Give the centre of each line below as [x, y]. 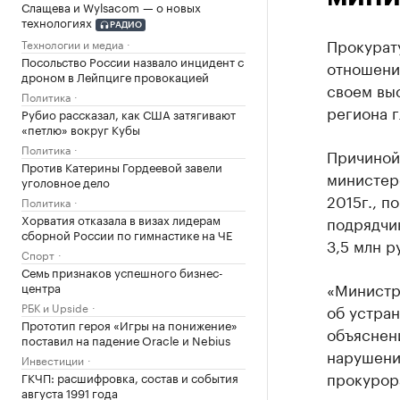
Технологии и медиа [72, 43]
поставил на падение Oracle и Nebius [126, 339]
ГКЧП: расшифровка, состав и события [130, 376]
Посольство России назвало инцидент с [133, 60]
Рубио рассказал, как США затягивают [129, 113]
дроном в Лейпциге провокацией [115, 75]
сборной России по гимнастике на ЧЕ [127, 233]
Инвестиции [53, 359]
